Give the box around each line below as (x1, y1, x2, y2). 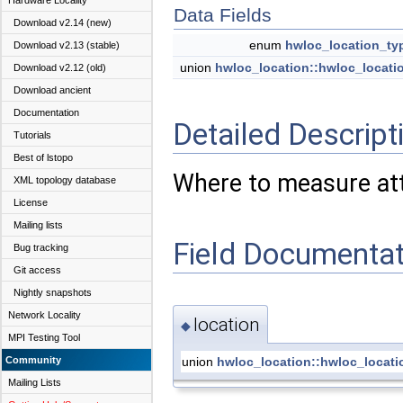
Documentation (13, 107, 79, 118)
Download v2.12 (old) (13, 62, 106, 73)
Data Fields (174, 4, 272, 25)
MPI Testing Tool (8, 332, 80, 343)
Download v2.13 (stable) (13, 40, 120, 50)
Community (3, 354, 61, 365)
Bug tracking (13, 242, 68, 253)
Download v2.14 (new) (13, 17, 112, 28)
